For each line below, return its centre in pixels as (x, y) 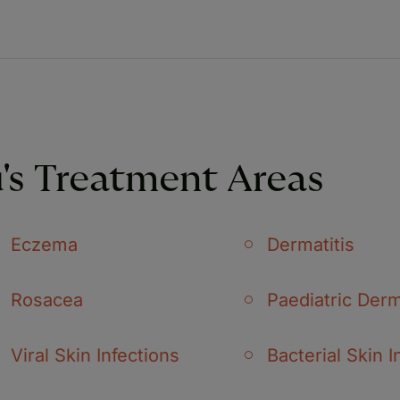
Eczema (44, 244)
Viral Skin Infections (95, 355)
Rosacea (47, 300)
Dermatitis (311, 244)
